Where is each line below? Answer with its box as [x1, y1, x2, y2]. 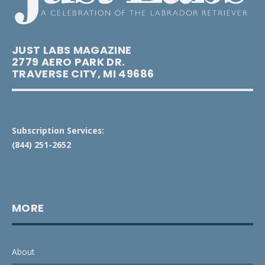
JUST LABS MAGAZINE [12, 43, 134, 58]
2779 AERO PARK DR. [12, 54, 128, 70]
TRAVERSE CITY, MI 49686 [12, 66, 154, 82]
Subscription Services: [12, 125, 104, 137]
